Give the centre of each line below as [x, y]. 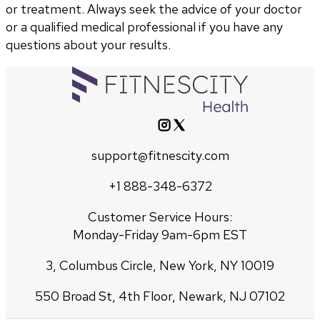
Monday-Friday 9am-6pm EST [160, 234]
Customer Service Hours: [160, 216]
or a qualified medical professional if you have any [144, 26]
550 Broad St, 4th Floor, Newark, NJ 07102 [160, 296]
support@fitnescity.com [160, 155]
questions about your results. [88, 44]
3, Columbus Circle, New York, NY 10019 [160, 265]
